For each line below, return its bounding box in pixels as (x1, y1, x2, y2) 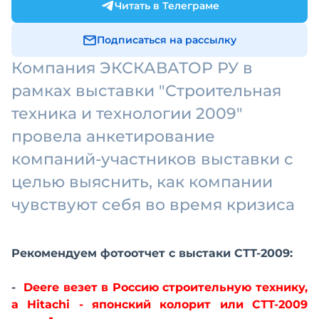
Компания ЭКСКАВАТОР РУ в (11, 58, 253, 78)
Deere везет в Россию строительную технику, (23, 281, 308, 294)
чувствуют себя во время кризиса (11, 195, 295, 214)
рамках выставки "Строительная (11, 81, 281, 100)
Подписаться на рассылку (97, 33, 236, 46)
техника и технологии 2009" (11, 104, 243, 123)
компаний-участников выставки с (11, 150, 293, 169)
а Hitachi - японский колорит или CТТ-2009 (11, 298, 308, 311)
